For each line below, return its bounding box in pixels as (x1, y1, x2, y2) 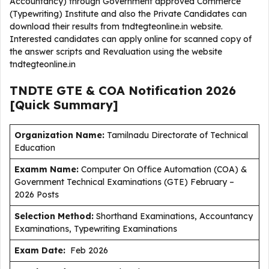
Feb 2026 (65, 245, 108, 256)
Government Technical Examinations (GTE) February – (14, 177, 234, 187)
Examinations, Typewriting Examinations (14, 223, 177, 234)
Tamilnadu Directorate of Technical (104, 130, 248, 141)
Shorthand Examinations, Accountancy (94, 211, 253, 222)
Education (14, 142, 58, 153)
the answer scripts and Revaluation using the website (10, 46, 222, 57)
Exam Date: (14, 245, 65, 256)
